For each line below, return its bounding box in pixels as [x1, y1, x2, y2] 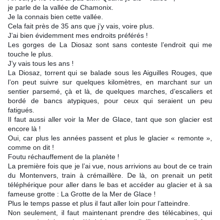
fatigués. [8, 106, 34, 114]
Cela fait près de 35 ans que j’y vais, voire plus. [8, 22, 154, 30]
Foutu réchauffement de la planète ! [8, 153, 119, 161]
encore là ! [8, 125, 43, 133]
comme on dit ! [8, 143, 54, 152]
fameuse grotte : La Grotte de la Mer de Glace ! [8, 190, 156, 198]
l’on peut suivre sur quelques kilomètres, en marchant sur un [8, 78, 212, 86]
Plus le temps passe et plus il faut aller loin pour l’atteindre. [8, 199, 190, 208]
